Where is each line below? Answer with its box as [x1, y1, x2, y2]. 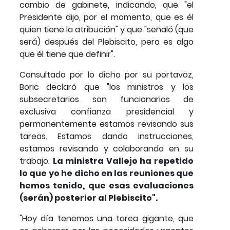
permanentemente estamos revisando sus [20, 118, 194, 130]
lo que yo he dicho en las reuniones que [20, 167, 194, 179]
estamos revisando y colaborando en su [20, 142, 194, 155]
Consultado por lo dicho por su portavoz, [20, 68, 194, 81]
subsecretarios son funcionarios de [20, 93, 194, 105]
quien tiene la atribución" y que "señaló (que [20, 23, 194, 35]
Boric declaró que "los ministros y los [20, 81, 194, 93]
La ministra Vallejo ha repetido [52, 155, 194, 167]
